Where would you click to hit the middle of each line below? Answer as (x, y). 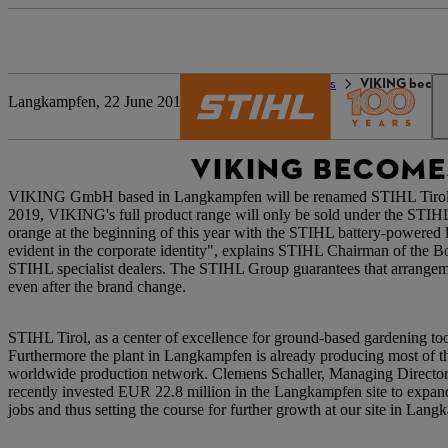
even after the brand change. (97, 286)
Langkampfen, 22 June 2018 (98, 101)
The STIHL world (230, 84)
